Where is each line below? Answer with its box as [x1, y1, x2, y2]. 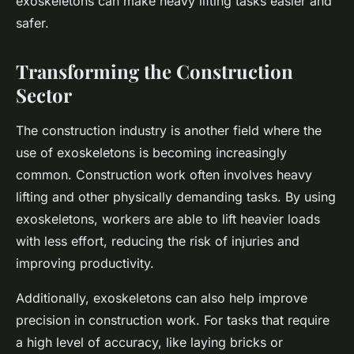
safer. [16, 15, 49, 32]
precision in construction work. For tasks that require [16, 312, 330, 329]
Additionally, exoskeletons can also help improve [16, 290, 307, 307]
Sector [16, 82, 72, 108]
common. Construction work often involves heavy [16, 167, 312, 183]
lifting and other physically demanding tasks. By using [16, 189, 336, 205]
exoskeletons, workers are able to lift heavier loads [16, 211, 320, 228]
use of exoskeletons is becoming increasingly [16, 145, 287, 161]
